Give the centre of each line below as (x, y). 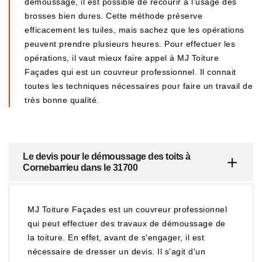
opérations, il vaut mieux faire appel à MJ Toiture (122, 58)
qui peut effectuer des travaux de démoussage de (127, 223)
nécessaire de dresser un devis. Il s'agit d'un (116, 251)
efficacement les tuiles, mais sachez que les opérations (135, 30)
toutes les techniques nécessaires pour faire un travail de (139, 86)
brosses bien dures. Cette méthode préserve (113, 16)
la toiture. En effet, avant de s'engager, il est (116, 237)
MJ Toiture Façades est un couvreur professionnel (127, 209)
